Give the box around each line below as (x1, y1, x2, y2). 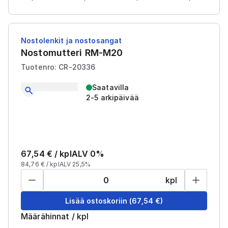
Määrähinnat (21, 211, 70, 221)
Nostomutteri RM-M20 (21, 47, 123, 58)
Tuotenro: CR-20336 (21, 63, 96, 71)
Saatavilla (92, 83, 129, 92)
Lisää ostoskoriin (65, 196, 127, 205)
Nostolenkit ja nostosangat (21, 36, 122, 45)
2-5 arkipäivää (86, 93, 139, 102)
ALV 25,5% (59, 160, 91, 168)
